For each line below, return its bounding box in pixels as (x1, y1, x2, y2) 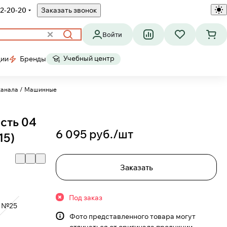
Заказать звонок (41, 6, 97, 15)
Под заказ (69, 193, 102, 202)
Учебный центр (63, 54, 115, 63)
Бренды (20, 54, 46, 63)
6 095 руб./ (56, 127, 118, 141)
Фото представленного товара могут (69, 212, 196, 221)
